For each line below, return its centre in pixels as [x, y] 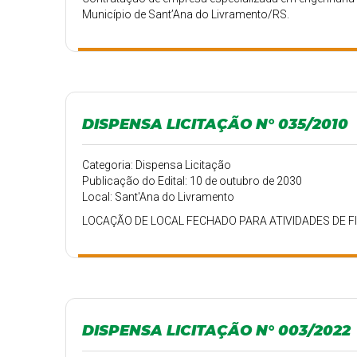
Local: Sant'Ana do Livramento [159, 197]
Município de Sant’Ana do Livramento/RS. [186, 14]
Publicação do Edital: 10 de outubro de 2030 [192, 181]
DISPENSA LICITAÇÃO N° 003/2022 [217, 330]
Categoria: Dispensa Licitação [157, 165]
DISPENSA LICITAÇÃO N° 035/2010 [216, 124]
